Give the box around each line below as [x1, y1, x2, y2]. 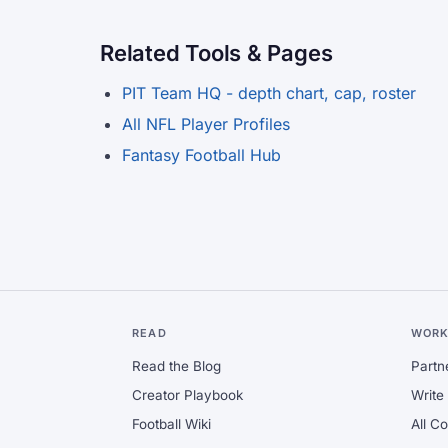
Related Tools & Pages [100, 40, 333, 66]
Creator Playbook [132, 387, 243, 403]
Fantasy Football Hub [122, 145, 281, 165]
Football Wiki [132, 416, 211, 432]
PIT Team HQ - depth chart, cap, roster [122, 83, 416, 103]
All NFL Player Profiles [122, 114, 290, 134]
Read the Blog [132, 358, 221, 374]
